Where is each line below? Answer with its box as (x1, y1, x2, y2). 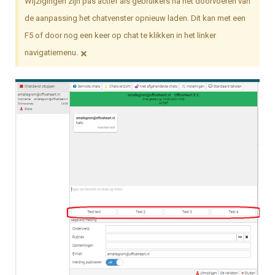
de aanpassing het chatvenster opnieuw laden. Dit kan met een (25, 14, 246, 23)
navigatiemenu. (25, 48, 78, 58)
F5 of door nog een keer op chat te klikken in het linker (25, 31, 216, 41)
